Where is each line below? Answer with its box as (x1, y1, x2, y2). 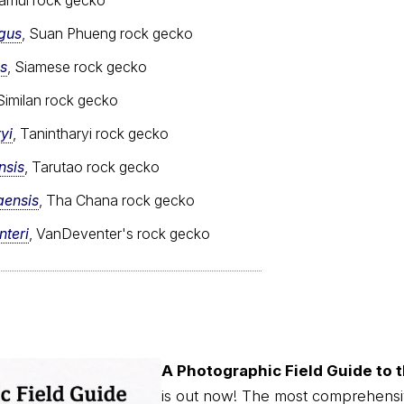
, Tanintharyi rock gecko (13, 124, 169, 142)
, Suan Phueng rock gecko (22, 23, 193, 42)
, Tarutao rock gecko (24, 157, 160, 176)
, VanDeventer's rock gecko (29, 224, 210, 243)
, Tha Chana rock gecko (39, 190, 195, 209)
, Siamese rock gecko (7, 57, 147, 76)
